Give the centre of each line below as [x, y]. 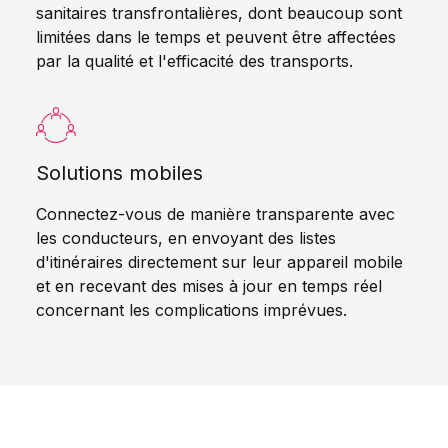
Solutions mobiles [119, 173]
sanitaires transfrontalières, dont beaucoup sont [219, 13]
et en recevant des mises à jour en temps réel [209, 286]
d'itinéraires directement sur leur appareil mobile [219, 262]
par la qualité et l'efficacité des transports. [194, 61]
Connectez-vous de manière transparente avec [215, 214]
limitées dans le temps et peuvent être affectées [216, 37]
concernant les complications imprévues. [191, 310]
